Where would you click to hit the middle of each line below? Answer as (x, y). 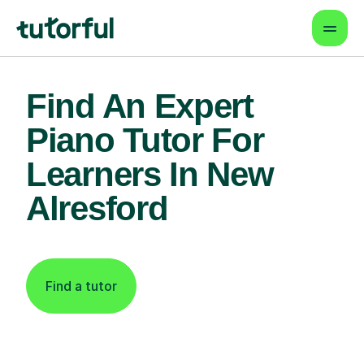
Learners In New (150, 174)
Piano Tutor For (145, 140)
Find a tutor (81, 286)
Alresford (97, 208)
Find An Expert (140, 106)
